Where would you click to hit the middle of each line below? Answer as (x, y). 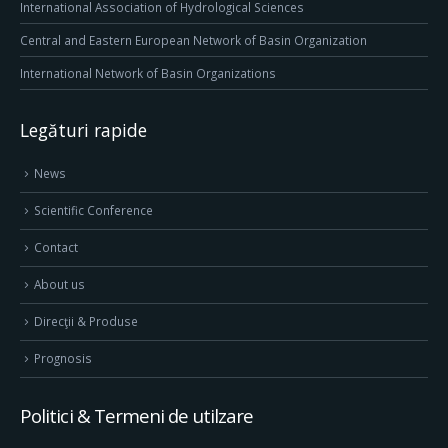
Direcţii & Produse (86, 320)
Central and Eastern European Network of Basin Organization (193, 40)
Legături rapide (83, 129)
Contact (56, 247)
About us (59, 283)
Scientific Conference (93, 210)
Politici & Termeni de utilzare (137, 416)
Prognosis (63, 357)
